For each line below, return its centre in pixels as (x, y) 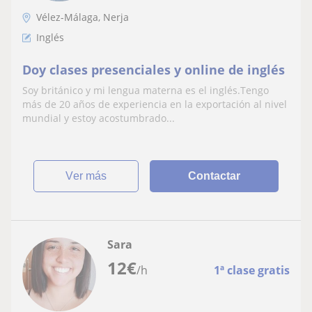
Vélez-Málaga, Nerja (83, 17)
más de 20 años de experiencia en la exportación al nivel (155, 104)
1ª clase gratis (252, 270)
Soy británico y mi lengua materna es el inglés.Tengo (146, 90)
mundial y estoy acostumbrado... (99, 118)
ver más (90, 176)
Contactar (214, 176)
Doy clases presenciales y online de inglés (154, 70)
